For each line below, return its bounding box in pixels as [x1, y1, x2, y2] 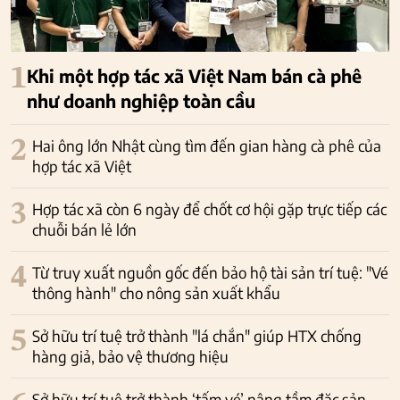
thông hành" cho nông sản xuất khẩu [32, 282, 280, 303]
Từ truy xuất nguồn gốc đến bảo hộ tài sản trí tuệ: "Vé [32, 262, 388, 282]
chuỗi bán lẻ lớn [32, 219, 137, 239]
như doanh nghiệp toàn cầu [27, 88, 255, 112]
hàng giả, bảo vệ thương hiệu [32, 346, 229, 366]
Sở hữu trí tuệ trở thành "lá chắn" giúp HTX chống [32, 325, 362, 346]
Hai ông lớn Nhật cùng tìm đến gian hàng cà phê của [32, 135, 381, 155]
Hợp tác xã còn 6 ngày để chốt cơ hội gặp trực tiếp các [32, 198, 387, 219]
